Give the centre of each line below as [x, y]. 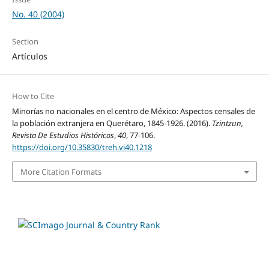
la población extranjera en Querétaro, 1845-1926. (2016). [112, 123]
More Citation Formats [61, 171]
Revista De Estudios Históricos [63, 135]
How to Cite [33, 96]
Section [25, 42]
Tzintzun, [227, 123]
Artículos [29, 56]
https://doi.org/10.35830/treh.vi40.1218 [82, 147]
